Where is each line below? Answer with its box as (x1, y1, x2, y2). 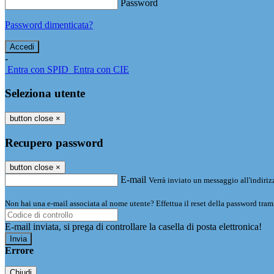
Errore (5, 245, 34, 256)
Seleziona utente (5, 87, 85, 100)
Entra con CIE (73, 64, 129, 75)
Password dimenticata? (5, 20, 93, 31)
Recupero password (5, 136, 103, 149)
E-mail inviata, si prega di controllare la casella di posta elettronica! (5, 221, 262, 232)
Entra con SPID (7, 64, 68, 75)
